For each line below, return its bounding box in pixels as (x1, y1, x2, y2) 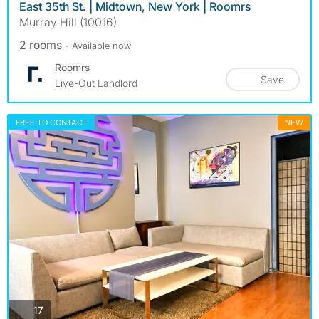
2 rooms (19, 37, 65, 52)
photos (43, 303, 74, 315)
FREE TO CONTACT (16, 117, 88, 127)
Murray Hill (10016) (19, 14, 117, 29)
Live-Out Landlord (55, 76, 137, 89)
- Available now (65, 39, 131, 51)
